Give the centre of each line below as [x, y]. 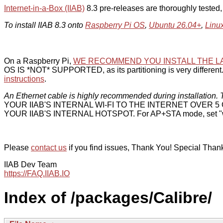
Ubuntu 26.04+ [175, 25]
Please [17, 148]
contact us [49, 148]
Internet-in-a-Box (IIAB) [44, 8]
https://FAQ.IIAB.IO [37, 173]
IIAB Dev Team [30, 165]
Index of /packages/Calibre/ [108, 198]
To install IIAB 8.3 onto [45, 25]
